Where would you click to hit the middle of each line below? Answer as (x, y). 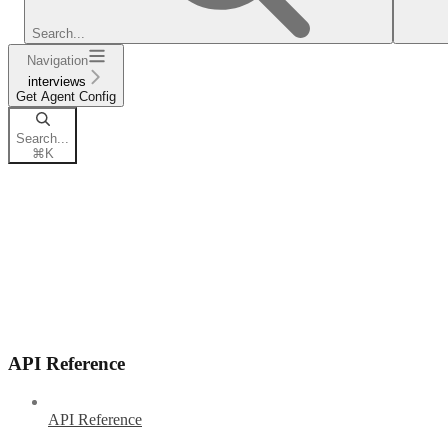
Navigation (57, 60)
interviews (57, 81)
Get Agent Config (66, 96)
